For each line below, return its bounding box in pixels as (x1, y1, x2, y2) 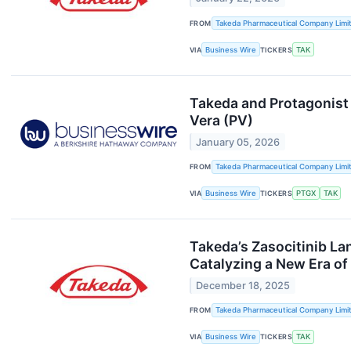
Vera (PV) (190, 112, 253, 129)
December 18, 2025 (196, 279, 291, 291)
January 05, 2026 (196, 136, 280, 148)
